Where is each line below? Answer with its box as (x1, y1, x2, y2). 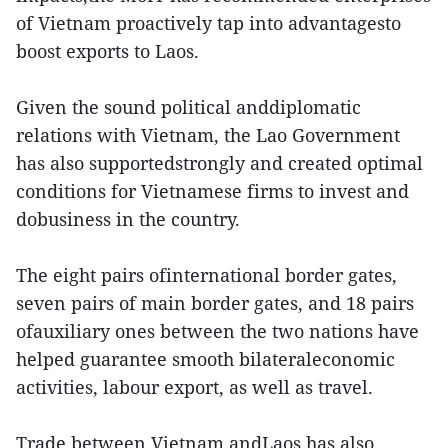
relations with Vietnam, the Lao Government (16, 123, 400, 148)
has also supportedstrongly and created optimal (16, 151, 423, 176)
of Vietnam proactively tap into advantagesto (16, 11, 401, 36)
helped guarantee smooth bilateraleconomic (16, 347, 395, 372)
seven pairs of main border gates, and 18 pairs (16, 291, 414, 316)
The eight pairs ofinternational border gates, (16, 263, 397, 288)
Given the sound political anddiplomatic (16, 95, 361, 120)
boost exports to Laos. (16, 39, 199, 64)
